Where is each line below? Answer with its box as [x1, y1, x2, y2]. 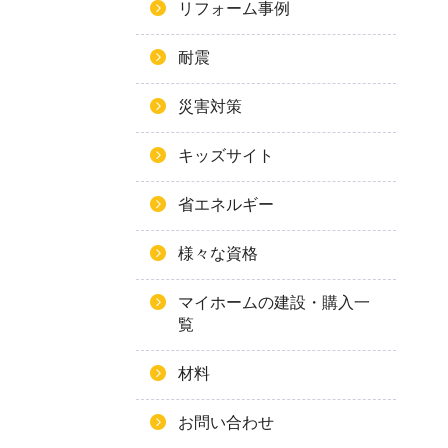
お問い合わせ [178, 414, 274, 431]
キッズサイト [178, 147, 274, 164]
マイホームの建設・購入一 [178, 294, 370, 311]
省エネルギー [178, 196, 274, 213]
